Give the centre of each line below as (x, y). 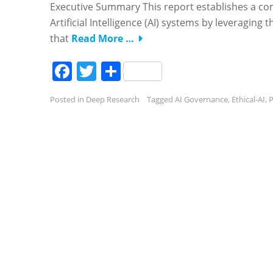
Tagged (161, 99)
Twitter (128, 71)
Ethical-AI (248, 99)
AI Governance (201, 99)
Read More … (103, 38)
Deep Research (113, 99)
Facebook (115, 71)
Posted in (68, 99)
